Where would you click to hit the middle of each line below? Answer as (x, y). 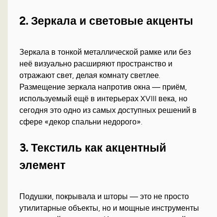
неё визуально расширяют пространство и (96, 63)
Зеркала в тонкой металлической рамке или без (105, 52)
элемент (43, 165)
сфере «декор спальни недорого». (81, 122)
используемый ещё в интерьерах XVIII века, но (104, 98)
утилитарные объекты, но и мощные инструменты (109, 208)
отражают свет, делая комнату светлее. (90, 75)
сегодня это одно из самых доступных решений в (108, 110)
